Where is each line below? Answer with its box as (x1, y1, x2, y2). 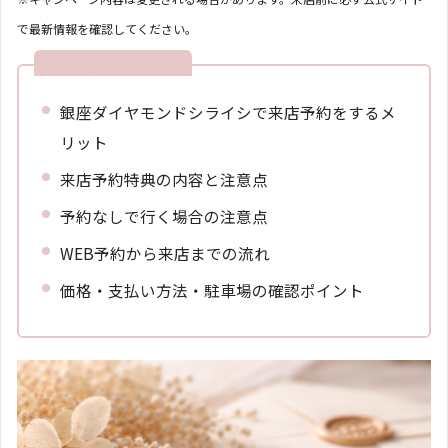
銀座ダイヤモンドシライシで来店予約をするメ (60, 100, 397, 123)
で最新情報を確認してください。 (17, 19, 197, 37)
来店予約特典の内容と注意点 (60, 167, 269, 190)
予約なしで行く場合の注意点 (60, 204, 269, 227)
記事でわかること (71, 53, 183, 75)
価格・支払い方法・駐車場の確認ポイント (60, 278, 365, 301)
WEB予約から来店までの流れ (60, 241, 271, 264)
